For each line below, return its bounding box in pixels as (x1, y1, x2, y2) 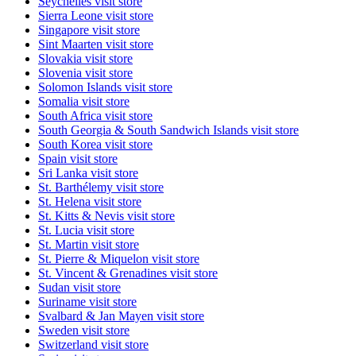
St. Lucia (38, 223, 87, 238)
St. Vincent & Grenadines (38, 266, 170, 281)
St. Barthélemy (38, 180, 116, 195)
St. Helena (38, 195, 94, 209)
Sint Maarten (38, 37, 106, 52)
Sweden (38, 323, 82, 338)
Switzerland (38, 338, 101, 352)
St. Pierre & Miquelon (38, 252, 152, 266)
